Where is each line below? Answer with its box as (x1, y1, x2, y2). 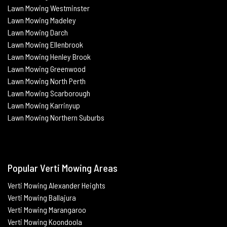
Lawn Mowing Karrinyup (8, 100, 80, 110)
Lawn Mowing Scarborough (8, 88, 90, 98)
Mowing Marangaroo (24, 204, 86, 214)
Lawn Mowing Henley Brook (8, 51, 91, 61)
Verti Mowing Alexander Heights (8, 180, 105, 190)
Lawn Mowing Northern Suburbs (8, 112, 104, 122)
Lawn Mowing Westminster (8, 3, 90, 13)
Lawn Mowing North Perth (8, 75, 86, 86)
